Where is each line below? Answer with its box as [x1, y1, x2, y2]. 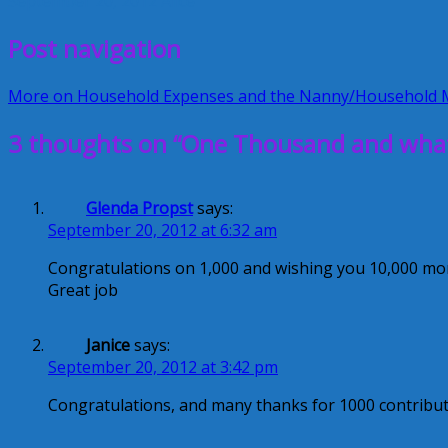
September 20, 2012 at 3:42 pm [48, 355, 278, 378]
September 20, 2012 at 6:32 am [48, 218, 277, 241]
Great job [48, 278, 118, 301]
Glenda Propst [86, 196, 193, 219]
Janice [86, 333, 130, 356]
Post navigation [8, 31, 181, 65]
